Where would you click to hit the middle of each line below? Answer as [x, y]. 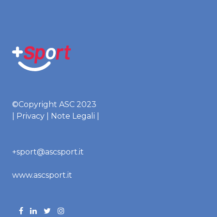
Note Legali [73, 116]
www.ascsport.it [42, 175]
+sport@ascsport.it [48, 152]
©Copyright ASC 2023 [54, 104]
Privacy [31, 116]
